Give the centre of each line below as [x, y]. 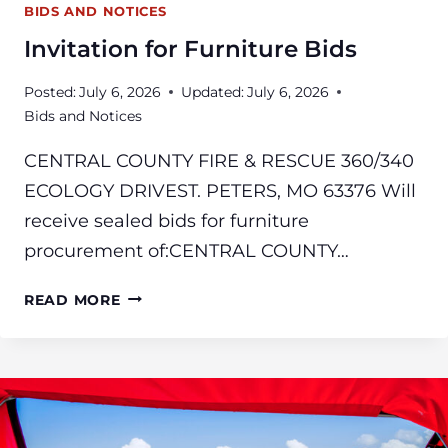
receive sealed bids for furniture [166, 220]
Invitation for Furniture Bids [190, 49]
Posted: [50, 91]
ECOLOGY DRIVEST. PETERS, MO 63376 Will [220, 190]
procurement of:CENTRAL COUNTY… [186, 250]
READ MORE [72, 299]
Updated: [213, 91]
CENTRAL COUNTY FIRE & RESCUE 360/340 [219, 160]
